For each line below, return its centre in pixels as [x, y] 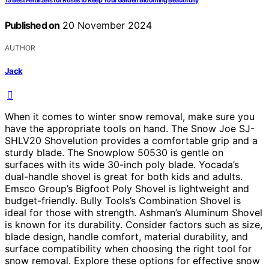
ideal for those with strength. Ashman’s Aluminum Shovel [134, 212]
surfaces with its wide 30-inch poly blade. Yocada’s [122, 164]
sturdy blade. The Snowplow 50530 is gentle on [114, 152]
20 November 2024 [106, 26]
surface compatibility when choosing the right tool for [128, 248]
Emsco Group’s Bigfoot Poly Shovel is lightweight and [127, 188]
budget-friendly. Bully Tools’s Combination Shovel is [123, 200]
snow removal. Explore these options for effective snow [132, 260]
